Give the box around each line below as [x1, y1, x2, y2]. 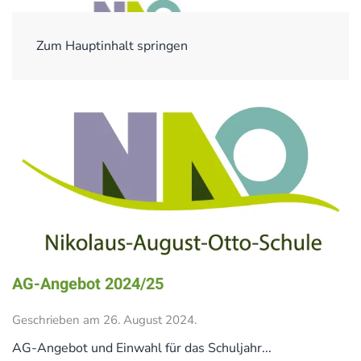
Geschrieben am [12, 312, 103, 329]
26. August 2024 [103, 312, 194, 329]
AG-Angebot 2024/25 [12, 272, 164, 297]
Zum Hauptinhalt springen [36, 37, 188, 55]
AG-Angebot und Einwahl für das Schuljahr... [12, 339, 272, 358]
